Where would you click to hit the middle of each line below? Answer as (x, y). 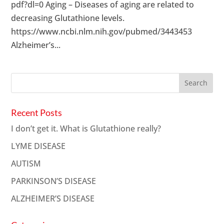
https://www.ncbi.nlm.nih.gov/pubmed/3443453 (102, 31)
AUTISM (26, 163)
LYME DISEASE (38, 146)
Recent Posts (37, 112)
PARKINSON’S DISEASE (54, 181)
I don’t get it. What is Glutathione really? (86, 128)
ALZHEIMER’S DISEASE (53, 198)
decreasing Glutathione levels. (68, 18)
